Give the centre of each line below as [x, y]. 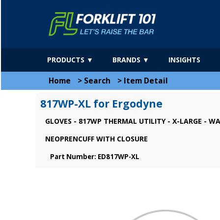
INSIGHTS [184, 60]
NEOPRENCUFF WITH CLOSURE [96, 139]
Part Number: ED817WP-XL [95, 157]
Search [97, 81]
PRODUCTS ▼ [70, 60]
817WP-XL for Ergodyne [101, 104]
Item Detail [146, 81]
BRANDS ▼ [131, 60]
